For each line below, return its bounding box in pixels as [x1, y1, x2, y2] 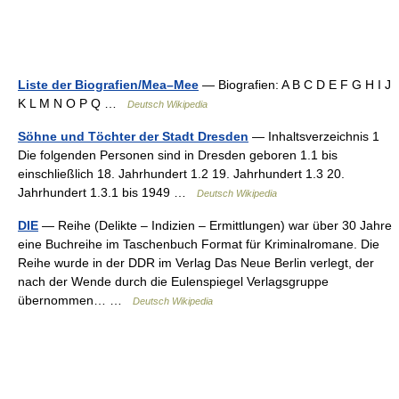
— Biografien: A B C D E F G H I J [199, 77, 391, 92]
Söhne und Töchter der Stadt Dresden [18, 129, 248, 143]
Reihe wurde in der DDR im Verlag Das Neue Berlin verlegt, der [18, 256, 374, 270]
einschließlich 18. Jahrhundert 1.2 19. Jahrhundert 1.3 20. [18, 167, 345, 181]
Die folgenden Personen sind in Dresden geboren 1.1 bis [18, 148, 338, 162]
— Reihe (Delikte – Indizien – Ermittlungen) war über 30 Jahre [38, 218, 392, 232]
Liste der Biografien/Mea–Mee [18, 77, 199, 92]
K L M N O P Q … [18, 96, 127, 110]
